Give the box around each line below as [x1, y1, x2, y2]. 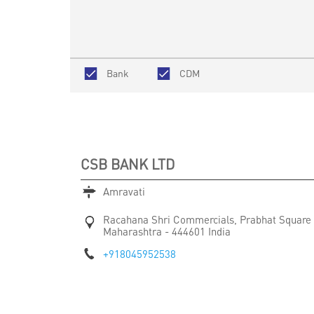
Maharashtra [102, 224, 165, 238]
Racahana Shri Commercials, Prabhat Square [102, 212, 311, 226]
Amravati [102, 184, 145, 198]
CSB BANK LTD [80, 154, 175, 173]
